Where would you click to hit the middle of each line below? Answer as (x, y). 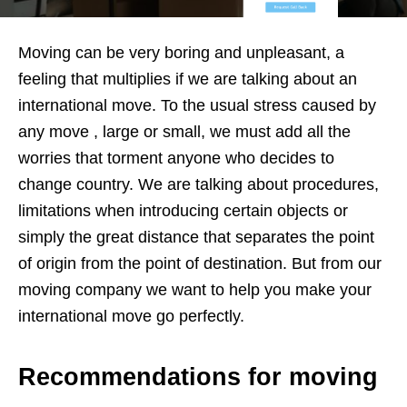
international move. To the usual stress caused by (197, 105)
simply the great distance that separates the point (196, 237)
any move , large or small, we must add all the (184, 131)
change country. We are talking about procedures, (199, 184)
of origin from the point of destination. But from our (200, 263)
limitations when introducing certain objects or (183, 210)
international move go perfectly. (131, 316)
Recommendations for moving (198, 377)
